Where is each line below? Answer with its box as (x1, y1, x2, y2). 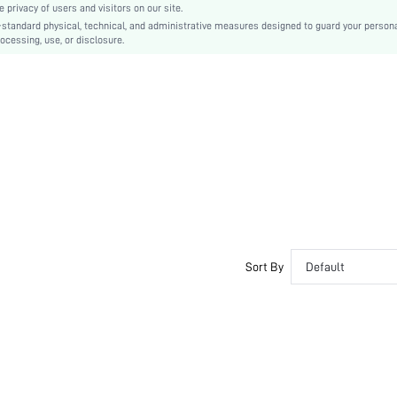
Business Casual (7, 12, 81, 25)
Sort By (245, 260, 284, 274)
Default (306, 260, 345, 274)
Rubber (7, 34, 38, 46)
